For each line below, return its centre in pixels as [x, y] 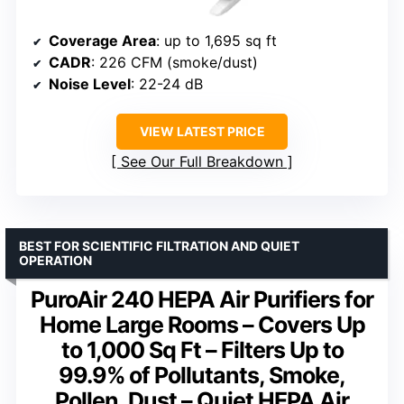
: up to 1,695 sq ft [216, 40]
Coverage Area [102, 40]
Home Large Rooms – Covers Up [202, 324]
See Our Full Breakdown [202, 161]
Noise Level [90, 83]
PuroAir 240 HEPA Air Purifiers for [202, 299]
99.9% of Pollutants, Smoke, [202, 375]
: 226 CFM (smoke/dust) [174, 62]
